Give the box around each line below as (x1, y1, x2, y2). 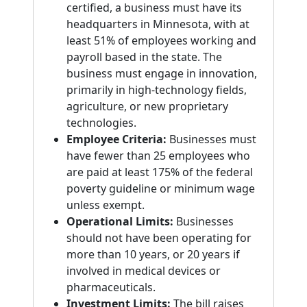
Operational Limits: (66, 214, 173, 229)
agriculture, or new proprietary (66, 99, 228, 114)
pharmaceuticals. (66, 280, 156, 295)
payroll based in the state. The (66, 49, 222, 64)
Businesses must (167, 132, 256, 147)
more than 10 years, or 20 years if (66, 247, 240, 262)
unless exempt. (66, 197, 145, 212)
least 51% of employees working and (66, 33, 256, 48)
